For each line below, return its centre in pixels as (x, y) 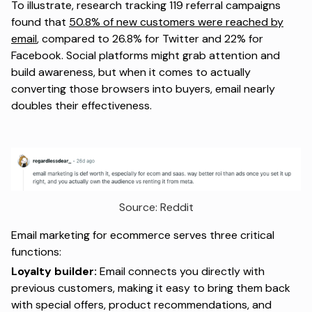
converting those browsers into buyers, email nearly (143, 89)
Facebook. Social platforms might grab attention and (146, 56)
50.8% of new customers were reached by (176, 22)
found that (40, 22)
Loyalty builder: (54, 271)
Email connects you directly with (181, 271)
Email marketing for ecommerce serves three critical (143, 235)
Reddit (177, 207)
